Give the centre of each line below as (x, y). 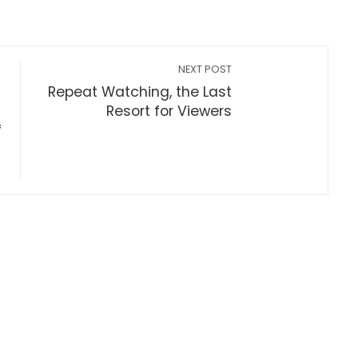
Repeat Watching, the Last (140, 92)
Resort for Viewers (169, 111)
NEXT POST (205, 69)
